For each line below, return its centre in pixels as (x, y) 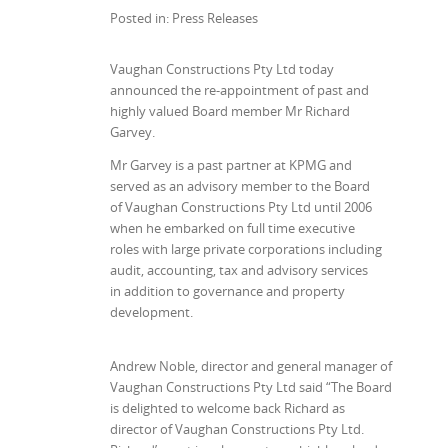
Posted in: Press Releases (187, 18)
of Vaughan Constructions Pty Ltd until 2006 (241, 207)
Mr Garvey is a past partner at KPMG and (231, 165)
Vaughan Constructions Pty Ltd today (222, 69)
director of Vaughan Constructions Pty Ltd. (237, 429)
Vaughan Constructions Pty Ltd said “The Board (251, 387)
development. (151, 312)
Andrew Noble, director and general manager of (251, 366)
